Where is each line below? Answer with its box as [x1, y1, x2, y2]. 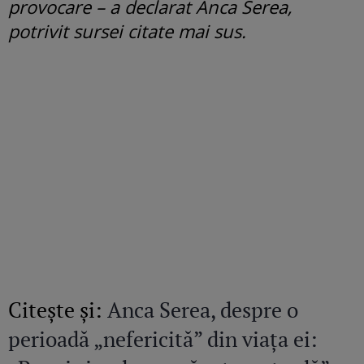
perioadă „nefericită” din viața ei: [8, 324, 318, 353]
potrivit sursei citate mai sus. [8, 18, 246, 43]
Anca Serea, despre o [107, 295, 298, 323]
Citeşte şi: [8, 295, 107, 323]
